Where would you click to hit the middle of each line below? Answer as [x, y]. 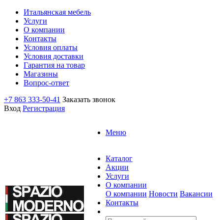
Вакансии [196, 194]
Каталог [119, 158]
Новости [163, 194]
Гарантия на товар [54, 65]
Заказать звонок [89, 99]
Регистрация [44, 108]
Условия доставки [54, 56]
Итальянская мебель [57, 12]
